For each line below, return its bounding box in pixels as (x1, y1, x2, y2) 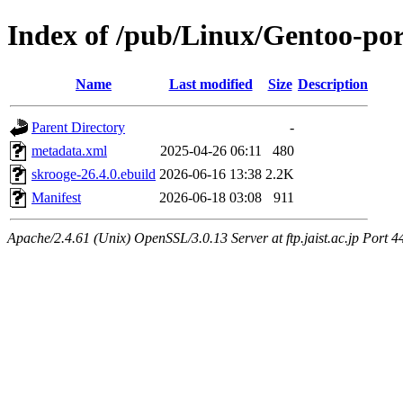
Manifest (31, 189, 81, 205)
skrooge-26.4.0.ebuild (31, 166, 156, 182)
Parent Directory (31, 119, 125, 135)
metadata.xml (31, 142, 107, 158)
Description (298, 76, 368, 92)
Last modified (168, 76, 253, 92)
